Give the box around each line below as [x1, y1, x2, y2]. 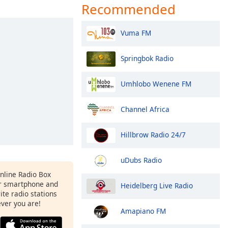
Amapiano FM [121, 206, 166, 216]
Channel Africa [121, 104, 169, 114]
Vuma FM [121, 27, 151, 38]
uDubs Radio [121, 155, 162, 165]
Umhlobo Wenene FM [121, 78, 191, 89]
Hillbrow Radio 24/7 [121, 129, 186, 139]
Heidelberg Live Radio [121, 180, 193, 190]
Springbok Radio [121, 53, 174, 63]
